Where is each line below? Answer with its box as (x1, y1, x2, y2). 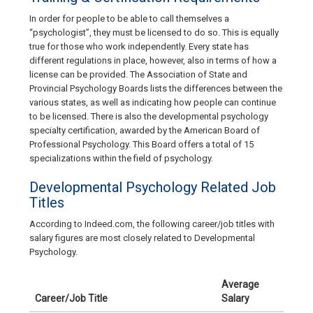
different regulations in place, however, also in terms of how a (29, 55, 277, 66)
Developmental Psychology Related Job (29, 179, 276, 196)
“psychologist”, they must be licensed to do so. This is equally (29, 27, 279, 38)
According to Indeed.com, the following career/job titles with (29, 219, 275, 230)
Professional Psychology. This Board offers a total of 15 (29, 139, 254, 150)
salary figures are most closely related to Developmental (29, 233, 255, 244)
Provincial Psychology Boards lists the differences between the (29, 83, 282, 94)
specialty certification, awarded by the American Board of (29, 125, 260, 136)
